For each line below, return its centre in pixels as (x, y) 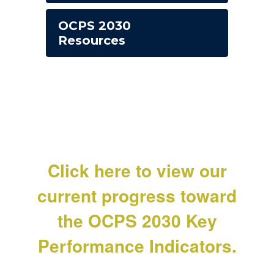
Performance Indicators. (137, 246)
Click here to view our (137, 170)
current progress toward (137, 195)
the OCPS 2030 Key (137, 220)
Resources (92, 40)
